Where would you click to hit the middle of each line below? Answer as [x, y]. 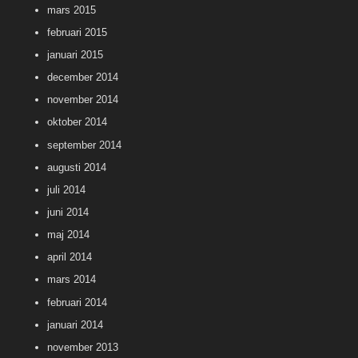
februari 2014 [77, 302]
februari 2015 [77, 32]
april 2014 [70, 257]
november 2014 [83, 100]
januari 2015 [75, 54]
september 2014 [84, 145]
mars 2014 [72, 280]
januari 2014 [75, 324]
